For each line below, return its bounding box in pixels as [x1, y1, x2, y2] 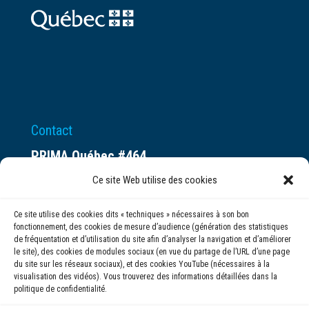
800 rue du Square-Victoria [30, 195, 175, 212]
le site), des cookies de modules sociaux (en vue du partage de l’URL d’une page [14, 247, 290, 257]
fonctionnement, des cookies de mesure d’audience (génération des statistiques [14, 222, 288, 232]
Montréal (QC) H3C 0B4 [30, 218, 159, 235]
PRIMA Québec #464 [30, 148, 146, 165]
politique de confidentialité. [14, 284, 107, 294]
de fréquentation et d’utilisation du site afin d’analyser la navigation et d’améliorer [14, 235, 291, 244]
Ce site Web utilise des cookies [92, 174, 217, 186]
